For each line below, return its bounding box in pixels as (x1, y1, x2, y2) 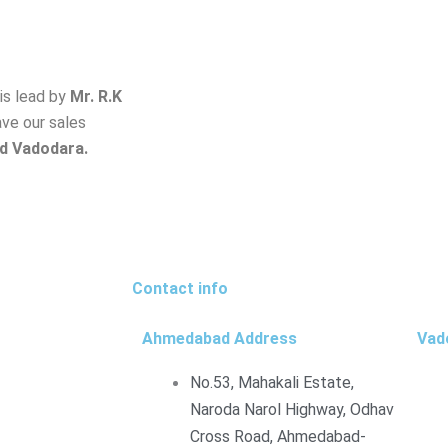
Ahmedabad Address (142, 329, 297, 349)
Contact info (132, 279, 228, 299)
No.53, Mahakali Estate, (190, 373, 354, 393)
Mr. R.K (70, 87, 122, 107)
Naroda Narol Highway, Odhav (190, 400, 394, 420)
